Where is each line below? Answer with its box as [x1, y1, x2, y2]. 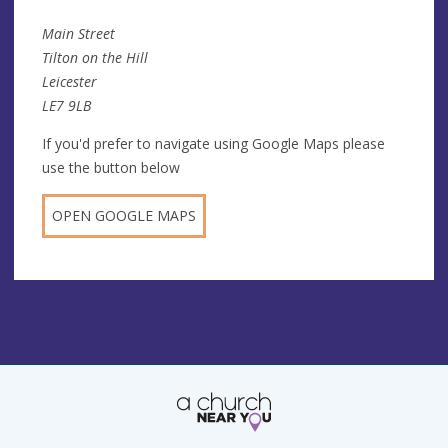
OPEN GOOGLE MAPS [52, 205, 196, 225]
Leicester [42, 71, 97, 91]
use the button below [42, 157, 180, 177]
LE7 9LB [42, 95, 91, 115]
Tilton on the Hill [42, 47, 148, 67]
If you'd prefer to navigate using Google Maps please [42, 133, 385, 153]
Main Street [42, 23, 115, 43]
